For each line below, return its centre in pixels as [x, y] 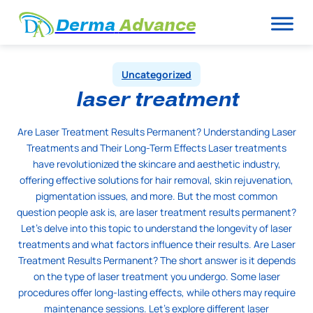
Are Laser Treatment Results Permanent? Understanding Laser [156, 131]
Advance [157, 26]
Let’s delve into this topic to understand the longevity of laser [156, 228]
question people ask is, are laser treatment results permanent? [156, 212]
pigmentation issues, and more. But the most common [156, 196]
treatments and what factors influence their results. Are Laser [156, 244]
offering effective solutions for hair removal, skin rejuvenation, [156, 180]
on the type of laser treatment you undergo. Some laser [156, 276]
